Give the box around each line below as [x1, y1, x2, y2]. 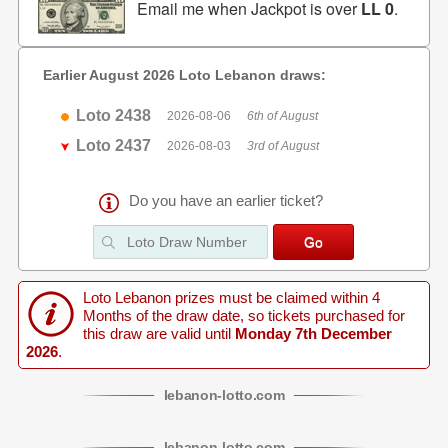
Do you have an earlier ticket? [129, 193, 324, 209]
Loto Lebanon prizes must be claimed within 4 [82, 290, 380, 306]
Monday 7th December [230, 326, 392, 342]
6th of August [247, 109, 319, 123]
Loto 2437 [76, 137, 152, 154]
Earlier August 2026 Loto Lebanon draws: [42, 67, 326, 83]
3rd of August [247, 139, 320, 153]
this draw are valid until [82, 326, 231, 342]
